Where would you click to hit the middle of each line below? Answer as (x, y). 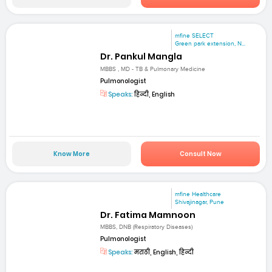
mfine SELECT (195, 36)
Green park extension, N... (210, 44)
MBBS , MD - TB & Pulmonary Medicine (153, 69)
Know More (71, 154)
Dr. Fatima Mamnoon (148, 215)
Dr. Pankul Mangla (141, 57)
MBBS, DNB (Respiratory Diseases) (147, 227)
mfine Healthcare (198, 194)
